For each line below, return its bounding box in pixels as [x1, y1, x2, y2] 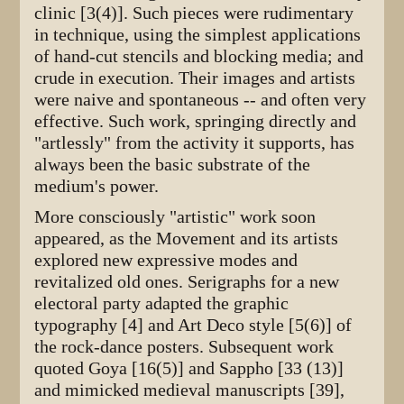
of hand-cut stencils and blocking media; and [34, 45, 364, 67]
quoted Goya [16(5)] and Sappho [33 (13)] [34, 357, 344, 379]
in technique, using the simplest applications [34, 23, 362, 45]
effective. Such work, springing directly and [34, 110, 357, 132]
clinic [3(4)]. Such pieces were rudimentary [34, 2, 354, 23]
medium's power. [34, 175, 160, 197]
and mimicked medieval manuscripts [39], [34, 379, 345, 400]
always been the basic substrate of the [34, 153, 311, 175]
